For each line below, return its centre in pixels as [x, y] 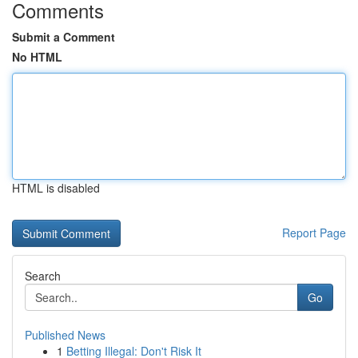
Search [43, 276]
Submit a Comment [64, 37]
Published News [65, 335]
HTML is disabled [56, 188]
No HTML [37, 57]
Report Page [314, 233]
